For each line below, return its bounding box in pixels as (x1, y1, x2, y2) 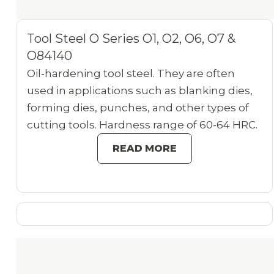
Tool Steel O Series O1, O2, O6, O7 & (26, 31, 235, 46)
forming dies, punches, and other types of (26, 102, 249, 114)
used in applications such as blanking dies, (26, 84, 253, 97)
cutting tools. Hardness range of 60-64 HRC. (26, 119, 257, 131)
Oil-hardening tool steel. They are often (26, 67, 235, 80)
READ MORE (113, 143, 177, 155)
